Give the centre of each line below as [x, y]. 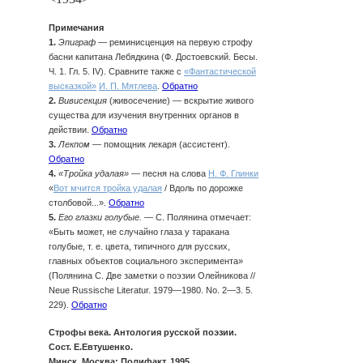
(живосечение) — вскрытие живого [180, 100]
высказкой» [73, 85]
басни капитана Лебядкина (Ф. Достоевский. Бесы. [153, 56]
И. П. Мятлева [128, 85]
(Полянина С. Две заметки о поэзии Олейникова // [152, 275]
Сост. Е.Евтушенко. [91, 346]
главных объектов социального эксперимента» [146, 261]
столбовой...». [79, 202]
